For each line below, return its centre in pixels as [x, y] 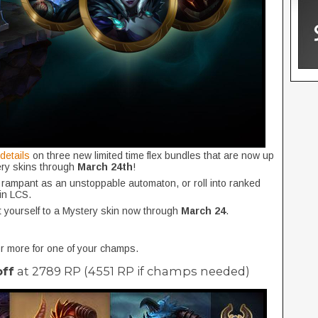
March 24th [105, 167]
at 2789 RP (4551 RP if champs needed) [132, 271]
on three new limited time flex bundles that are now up [153, 155]
